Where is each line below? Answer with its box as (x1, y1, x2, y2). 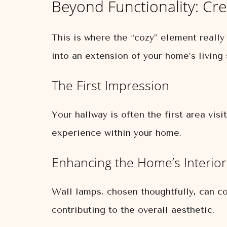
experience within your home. (52, 127, 181, 138)
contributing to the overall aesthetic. (52, 204, 214, 215)
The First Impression (52, 77, 169, 94)
